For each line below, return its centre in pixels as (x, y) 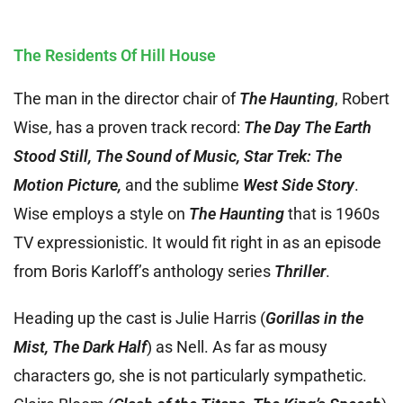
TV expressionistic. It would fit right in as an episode (197, 242)
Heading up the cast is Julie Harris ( (139, 318)
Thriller (300, 271)
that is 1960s (332, 213)
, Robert (362, 98)
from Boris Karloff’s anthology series (144, 271)
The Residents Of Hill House (115, 55)
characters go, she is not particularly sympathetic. (190, 375)
